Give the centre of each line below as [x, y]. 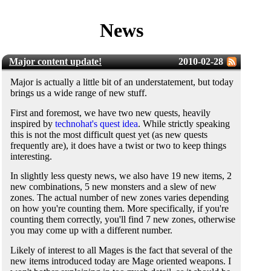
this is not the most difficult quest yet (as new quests [109, 134]
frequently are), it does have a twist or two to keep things [118, 145]
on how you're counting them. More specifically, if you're [119, 209]
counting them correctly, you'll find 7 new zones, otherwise [123, 220]
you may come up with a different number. [91, 230]
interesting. [31, 156]
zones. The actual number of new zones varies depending [119, 198]
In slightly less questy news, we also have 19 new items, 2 [121, 176]
